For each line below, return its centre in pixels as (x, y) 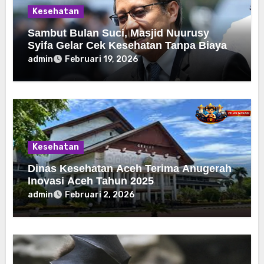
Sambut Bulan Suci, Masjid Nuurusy (119, 33)
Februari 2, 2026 (100, 195)
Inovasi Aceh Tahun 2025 (91, 181)
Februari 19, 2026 (102, 60)
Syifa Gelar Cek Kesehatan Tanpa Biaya (128, 46)
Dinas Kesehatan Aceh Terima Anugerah (130, 169)
